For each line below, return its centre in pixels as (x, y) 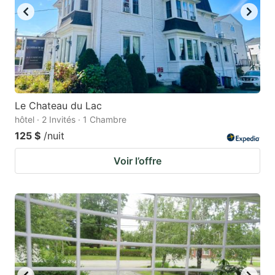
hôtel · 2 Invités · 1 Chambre (71, 120)
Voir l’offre (137, 161)
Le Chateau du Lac (58, 106)
